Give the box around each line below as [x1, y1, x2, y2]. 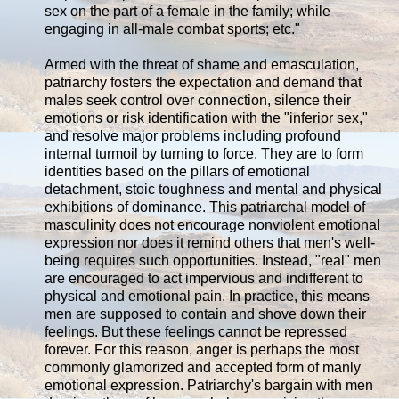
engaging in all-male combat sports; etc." [45, 20, 300, 37]
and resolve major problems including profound [45, 127, 341, 143]
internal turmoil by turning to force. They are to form [45, 145, 363, 161]
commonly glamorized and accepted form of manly [45, 359, 361, 375]
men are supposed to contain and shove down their [45, 305, 366, 322]
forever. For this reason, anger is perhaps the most [45, 341, 359, 357]
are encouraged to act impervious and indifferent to [45, 270, 363, 286]
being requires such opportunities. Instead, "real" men [45, 252, 381, 268]
